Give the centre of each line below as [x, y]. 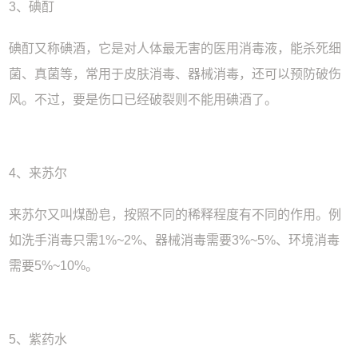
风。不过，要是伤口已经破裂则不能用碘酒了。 [143, 99]
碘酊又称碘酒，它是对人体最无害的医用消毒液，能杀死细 [175, 48]
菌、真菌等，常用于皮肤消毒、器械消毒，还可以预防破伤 [175, 74]
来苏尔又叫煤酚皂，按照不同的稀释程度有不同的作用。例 [175, 214]
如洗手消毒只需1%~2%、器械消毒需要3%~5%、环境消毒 [175, 240]
